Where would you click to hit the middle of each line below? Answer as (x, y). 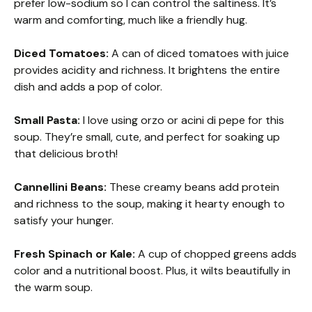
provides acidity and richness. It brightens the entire (147, 70)
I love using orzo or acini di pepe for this (182, 120)
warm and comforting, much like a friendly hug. (131, 19)
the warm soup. (53, 287)
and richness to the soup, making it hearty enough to (149, 203)
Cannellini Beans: (60, 187)
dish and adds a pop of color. (88, 86)
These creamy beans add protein (193, 187)
